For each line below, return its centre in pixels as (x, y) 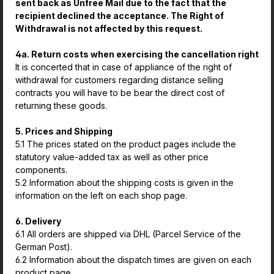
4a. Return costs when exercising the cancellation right (137, 54)
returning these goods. (61, 106)
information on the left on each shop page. (101, 195)
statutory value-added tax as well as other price (112, 157)
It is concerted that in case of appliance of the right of (124, 67)
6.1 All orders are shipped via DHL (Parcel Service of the (128, 234)
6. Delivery (38, 221)
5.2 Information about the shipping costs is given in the (124, 183)
